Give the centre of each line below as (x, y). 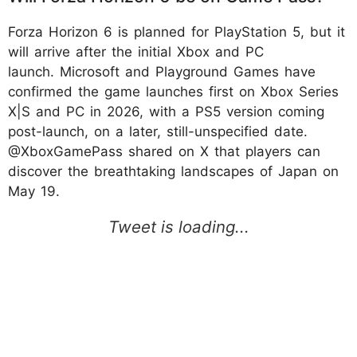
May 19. (34, 191)
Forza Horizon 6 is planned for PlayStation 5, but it (177, 31)
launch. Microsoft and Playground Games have (162, 71)
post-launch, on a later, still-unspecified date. (158, 131)
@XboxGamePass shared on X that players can (164, 151)
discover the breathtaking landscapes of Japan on (173, 171)
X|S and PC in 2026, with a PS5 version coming (166, 111)
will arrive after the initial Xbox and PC (136, 51)
